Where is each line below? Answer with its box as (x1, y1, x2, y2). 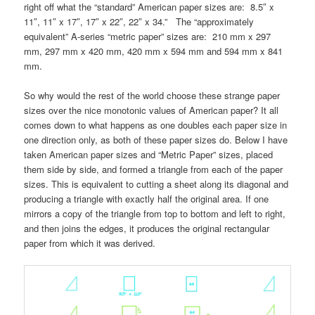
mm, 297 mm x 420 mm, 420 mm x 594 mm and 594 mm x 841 (24, 44, 283, 58)
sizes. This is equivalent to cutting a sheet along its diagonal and (24, 176, 289, 191)
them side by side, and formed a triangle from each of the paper (24, 162, 283, 176)
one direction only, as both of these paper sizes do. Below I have (24, 132, 288, 146)
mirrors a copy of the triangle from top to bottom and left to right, (24, 206, 286, 220)
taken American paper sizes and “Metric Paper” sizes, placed (24, 147, 274, 161)
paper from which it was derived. (24, 236, 156, 250)
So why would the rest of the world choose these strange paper (24, 88, 281, 102)
